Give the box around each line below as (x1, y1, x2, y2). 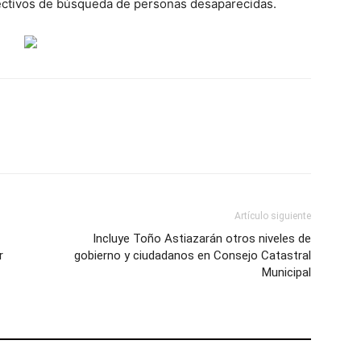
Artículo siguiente (234, 210, 311, 222)
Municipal (262, 265, 311, 280)
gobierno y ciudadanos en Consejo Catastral (74, 248, 311, 263)
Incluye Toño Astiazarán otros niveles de (93, 231, 311, 247)
